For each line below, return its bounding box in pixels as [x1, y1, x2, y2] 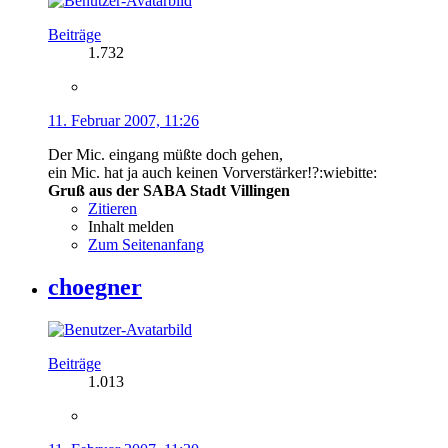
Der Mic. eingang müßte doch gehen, [48, 146, 283, 163]
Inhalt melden [88, 218, 174, 235]
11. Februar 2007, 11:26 [48, 112, 199, 129]
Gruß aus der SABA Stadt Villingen [48, 182, 290, 199]
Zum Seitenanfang [88, 236, 204, 253]
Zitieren [88, 200, 137, 217]
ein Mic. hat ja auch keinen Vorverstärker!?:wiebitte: [48, 164, 377, 181]
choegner [48, 273, 142, 300]
